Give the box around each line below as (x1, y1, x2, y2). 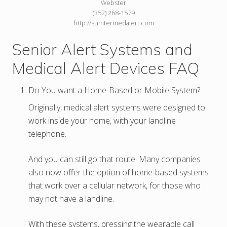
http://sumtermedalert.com (73, 18, 154, 27)
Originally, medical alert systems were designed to (28, 101, 205, 113)
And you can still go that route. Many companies (28, 153, 201, 165)
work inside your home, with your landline (28, 115, 176, 126)
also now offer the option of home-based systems (28, 166, 209, 178)
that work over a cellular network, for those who (28, 179, 201, 191)
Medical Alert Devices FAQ (12, 58, 199, 78)
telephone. (28, 128, 66, 139)
